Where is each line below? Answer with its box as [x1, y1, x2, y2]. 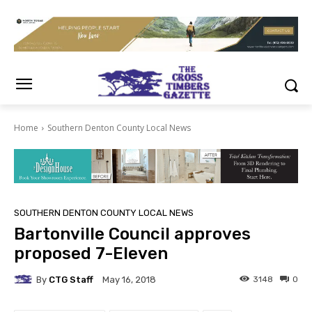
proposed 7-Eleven [14, 244, 168, 264]
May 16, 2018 [102, 274, 156, 286]
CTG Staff [49, 274, 93, 285]
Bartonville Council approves [14, 224, 251, 244]
